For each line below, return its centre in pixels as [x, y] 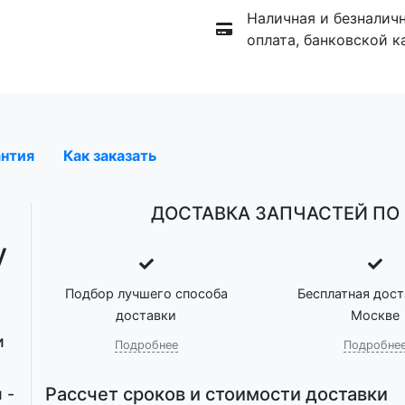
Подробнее [146, 344]
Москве [375, 315]
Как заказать [110, 155]
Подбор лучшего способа [146, 293]
